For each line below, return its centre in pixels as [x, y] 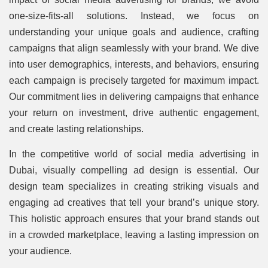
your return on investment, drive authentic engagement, [134, 113]
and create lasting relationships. [76, 129]
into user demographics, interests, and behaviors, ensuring [134, 65]
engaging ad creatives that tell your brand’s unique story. [134, 203]
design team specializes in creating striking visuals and [134, 187]
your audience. [40, 251]
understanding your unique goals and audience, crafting [134, 32]
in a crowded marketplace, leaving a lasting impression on [134, 235]
